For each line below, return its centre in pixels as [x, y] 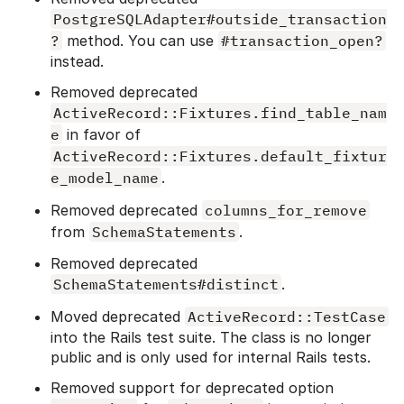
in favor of [101, 134]
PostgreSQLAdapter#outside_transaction [220, 18]
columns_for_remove [286, 210]
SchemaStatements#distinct [166, 284]
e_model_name [105, 177]
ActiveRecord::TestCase [287, 316]
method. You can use [140, 40]
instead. [77, 61]
